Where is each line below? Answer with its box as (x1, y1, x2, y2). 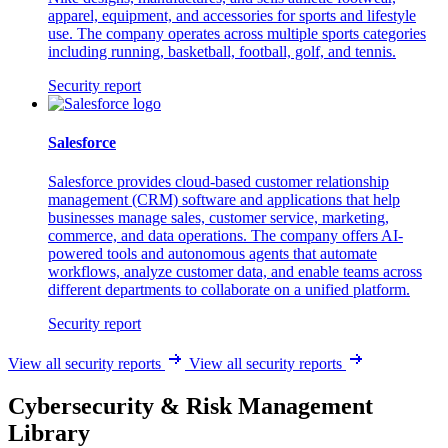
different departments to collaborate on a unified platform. (48, 281, 410, 299)
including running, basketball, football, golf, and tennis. (48, 42, 396, 60)
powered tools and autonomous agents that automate (48, 245, 377, 263)
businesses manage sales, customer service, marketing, (48, 209, 389, 227)
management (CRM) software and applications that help (48, 191, 400, 209)
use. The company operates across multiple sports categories (48, 24, 426, 42)
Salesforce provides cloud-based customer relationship (48, 173, 389, 191)
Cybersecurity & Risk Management (8, 393, 373, 420)
